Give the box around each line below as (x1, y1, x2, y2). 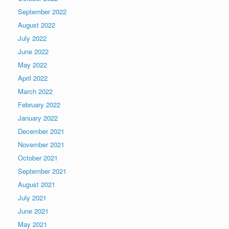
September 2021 (18, 166, 66, 176)
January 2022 (18, 113, 58, 123)
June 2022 (18, 47, 49, 57)
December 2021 (18, 126, 64, 136)
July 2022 (18, 33, 47, 43)
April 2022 (18, 73, 48, 83)
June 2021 (18, 206, 49, 216)
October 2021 (18, 153, 58, 163)
